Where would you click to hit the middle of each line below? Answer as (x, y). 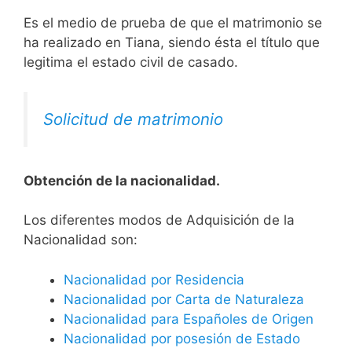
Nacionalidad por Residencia (154, 279)
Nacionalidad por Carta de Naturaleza (184, 299)
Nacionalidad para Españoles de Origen (189, 319)
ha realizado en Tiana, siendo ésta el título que (172, 42)
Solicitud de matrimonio (133, 119)
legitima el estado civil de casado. (131, 62)
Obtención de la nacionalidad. (122, 180)
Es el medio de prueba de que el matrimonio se (173, 22)
